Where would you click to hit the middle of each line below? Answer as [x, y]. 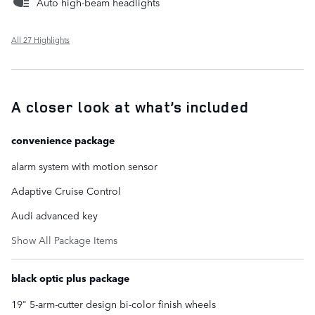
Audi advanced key [54, 216]
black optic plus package [70, 278]
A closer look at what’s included [130, 107]
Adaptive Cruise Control [66, 191]
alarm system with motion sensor [84, 166]
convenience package [63, 140]
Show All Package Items [64, 240]
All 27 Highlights [40, 40]
